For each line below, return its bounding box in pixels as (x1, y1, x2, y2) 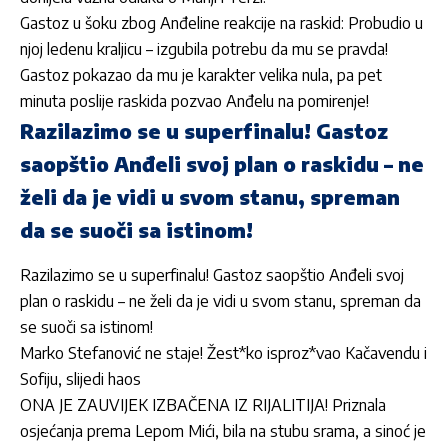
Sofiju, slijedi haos (20, 368, 141, 389)
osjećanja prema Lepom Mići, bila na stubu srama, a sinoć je (20, 420, 426, 441)
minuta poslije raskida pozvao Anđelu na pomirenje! (20, 90, 369, 111)
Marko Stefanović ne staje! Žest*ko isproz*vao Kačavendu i (20, 342, 427, 363)
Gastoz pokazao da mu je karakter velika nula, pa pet (20, 64, 382, 85)
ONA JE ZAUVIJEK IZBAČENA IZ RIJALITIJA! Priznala (20, 394, 386, 415)
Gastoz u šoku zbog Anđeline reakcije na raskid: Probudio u (20, 12, 423, 33)
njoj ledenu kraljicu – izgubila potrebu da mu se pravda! (20, 38, 388, 59)
